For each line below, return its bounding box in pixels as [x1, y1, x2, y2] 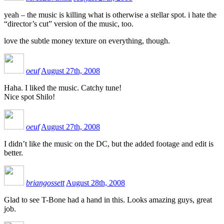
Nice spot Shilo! [4, 92, 55, 101]
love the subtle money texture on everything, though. [4, 36, 170, 45]
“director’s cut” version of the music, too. [4, 19, 133, 28]
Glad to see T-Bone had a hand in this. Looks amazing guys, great [4, 195, 212, 204]
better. [4, 148, 23, 157]
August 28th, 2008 [66, 178, 125, 187]
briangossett [26, 178, 64, 187]
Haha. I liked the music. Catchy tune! [4, 83, 121, 92]
